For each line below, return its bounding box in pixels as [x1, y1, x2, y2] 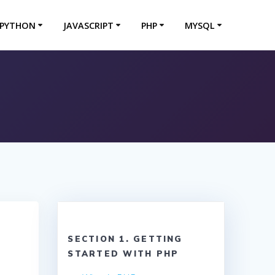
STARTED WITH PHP [68, 249, 179, 259]
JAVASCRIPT [63, 19, 114, 31]
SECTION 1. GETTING [68, 234, 183, 244]
